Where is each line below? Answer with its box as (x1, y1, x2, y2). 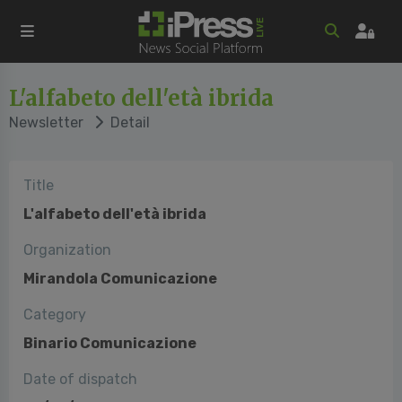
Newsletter (9, 114, 83, 131)
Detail (103, 114, 150, 131)
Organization (23, 241, 111, 258)
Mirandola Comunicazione (23, 270, 217, 287)
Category (23, 306, 86, 323)
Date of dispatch (23, 371, 137, 388)
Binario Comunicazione (23, 335, 197, 352)
